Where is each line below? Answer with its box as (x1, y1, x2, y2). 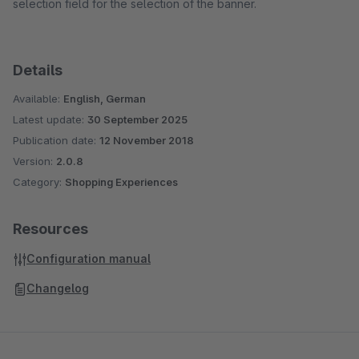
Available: (13, 92, 63, 105)
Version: (13, 155, 56, 167)
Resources (13, 220, 88, 237)
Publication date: (13, 134, 99, 147)
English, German (63, 92, 146, 105)
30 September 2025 (87, 113, 188, 126)
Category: (13, 175, 65, 188)
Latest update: (13, 113, 87, 126)
